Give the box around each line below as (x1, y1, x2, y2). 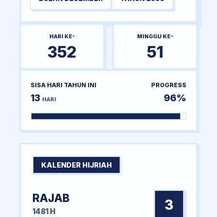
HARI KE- (49, 32, 75, 40)
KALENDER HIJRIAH (41, 160, 112, 169)
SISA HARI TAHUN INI (31, 81, 96, 89)
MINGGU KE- (137, 32, 173, 40)
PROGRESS (151, 81, 186, 89)
